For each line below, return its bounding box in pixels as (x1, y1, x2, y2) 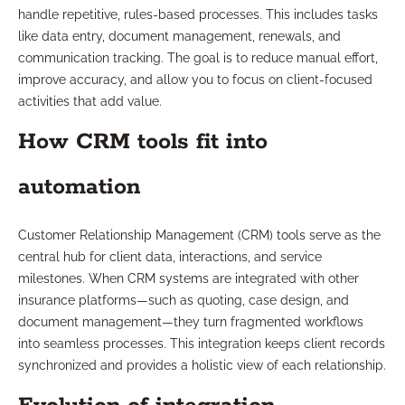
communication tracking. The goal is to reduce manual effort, (18, 51, 378, 66)
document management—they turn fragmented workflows (18, 315, 363, 330)
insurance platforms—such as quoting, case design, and (18, 293, 349, 308)
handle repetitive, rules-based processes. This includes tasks (18, 7, 378, 23)
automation (18, 173, 140, 202)
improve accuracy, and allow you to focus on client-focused (18, 72, 372, 88)
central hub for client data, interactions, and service (18, 250, 322, 265)
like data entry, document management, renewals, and (18, 29, 341, 44)
